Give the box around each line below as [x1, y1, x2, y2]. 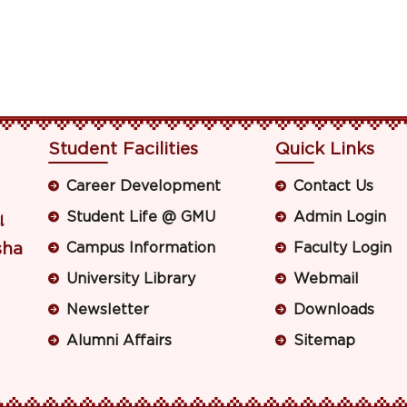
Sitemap [293, 333, 355, 349]
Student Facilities [48, 140, 199, 158]
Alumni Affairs [66, 333, 173, 349]
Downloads [293, 303, 374, 318]
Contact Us [293, 179, 373, 194]
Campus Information [66, 241, 216, 256]
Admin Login [293, 210, 386, 225]
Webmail [293, 272, 359, 287]
